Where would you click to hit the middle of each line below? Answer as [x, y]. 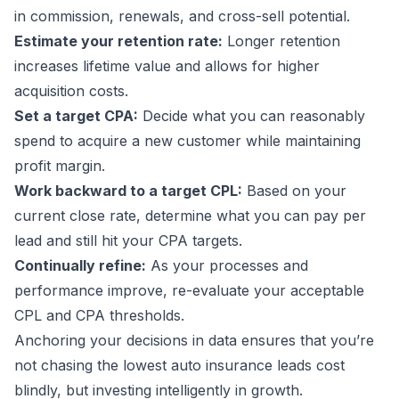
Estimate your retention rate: [118, 41]
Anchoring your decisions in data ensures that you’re [194, 340]
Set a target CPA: [76, 116]
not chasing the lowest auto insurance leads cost [179, 365]
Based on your [294, 191]
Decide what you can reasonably [252, 116]
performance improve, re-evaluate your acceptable [189, 290]
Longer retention [281, 41]
